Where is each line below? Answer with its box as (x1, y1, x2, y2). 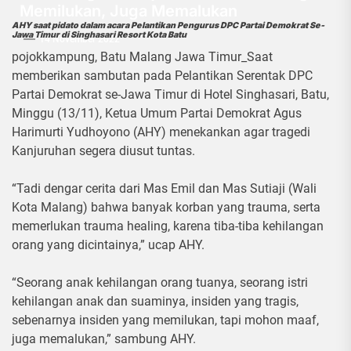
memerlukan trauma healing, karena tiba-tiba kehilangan (12, 219, 324, 234)
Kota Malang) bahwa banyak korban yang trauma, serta (12, 200, 320, 215)
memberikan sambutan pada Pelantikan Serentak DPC (12, 68, 313, 84)
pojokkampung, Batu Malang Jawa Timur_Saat (12, 49, 273, 65)
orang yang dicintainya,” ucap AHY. (12, 237, 204, 253)
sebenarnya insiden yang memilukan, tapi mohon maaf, (12, 313, 319, 328)
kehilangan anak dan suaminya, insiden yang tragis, (12, 294, 299, 309)
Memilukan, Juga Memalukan (20, 2, 237, 20)
